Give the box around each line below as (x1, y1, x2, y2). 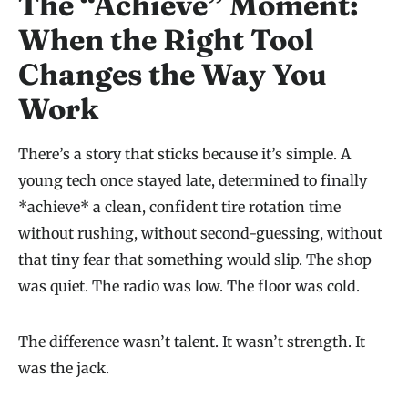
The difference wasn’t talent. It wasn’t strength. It (18, 332, 365, 352)
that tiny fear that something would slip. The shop (18, 250, 372, 270)
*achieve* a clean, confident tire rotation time (18, 198, 341, 217)
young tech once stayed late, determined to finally (18, 171, 367, 190)
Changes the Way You (18, 56, 327, 93)
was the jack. (18, 359, 109, 378)
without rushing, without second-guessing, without (18, 224, 382, 243)
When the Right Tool (18, 22, 314, 58)
